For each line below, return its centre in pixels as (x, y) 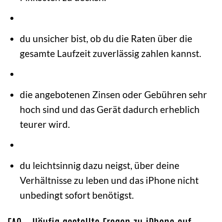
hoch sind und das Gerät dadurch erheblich (110, 109)
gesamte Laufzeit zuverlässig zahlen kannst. (110, 53)
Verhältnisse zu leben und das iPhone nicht (109, 180)
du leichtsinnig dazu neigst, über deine (99, 165)
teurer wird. (45, 124)
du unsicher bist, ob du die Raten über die (106, 38)
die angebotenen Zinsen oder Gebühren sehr (113, 94)
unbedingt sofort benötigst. (77, 195)
